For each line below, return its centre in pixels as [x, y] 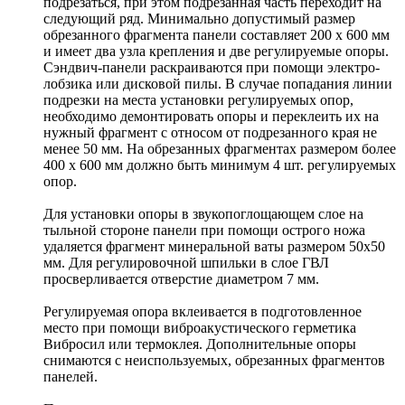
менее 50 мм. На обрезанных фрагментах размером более [220, 149]
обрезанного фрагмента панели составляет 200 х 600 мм [217, 35]
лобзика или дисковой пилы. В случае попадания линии [218, 84]
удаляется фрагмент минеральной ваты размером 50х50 [214, 247]
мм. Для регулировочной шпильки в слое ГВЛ [186, 263]
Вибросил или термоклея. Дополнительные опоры [200, 344]
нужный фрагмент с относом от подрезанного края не [210, 133]
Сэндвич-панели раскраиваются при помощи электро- [212, 68]
